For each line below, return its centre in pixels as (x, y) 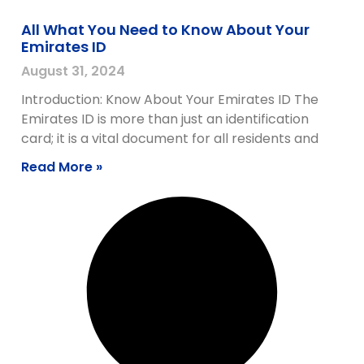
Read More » (61, 167)
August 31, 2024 (73, 71)
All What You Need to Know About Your (165, 29)
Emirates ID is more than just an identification (165, 119)
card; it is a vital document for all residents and (169, 138)
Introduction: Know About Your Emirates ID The (169, 99)
